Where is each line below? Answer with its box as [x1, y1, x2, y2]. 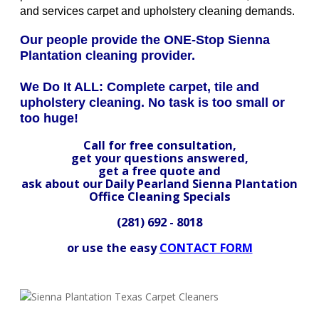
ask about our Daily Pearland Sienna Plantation [21, 176, 298, 192]
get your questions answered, [70, 150, 249, 167]
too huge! [20, 111, 78, 126]
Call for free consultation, [83, 137, 236, 154]
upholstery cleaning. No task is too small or [20, 95, 285, 110]
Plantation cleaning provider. [20, 48, 195, 63]
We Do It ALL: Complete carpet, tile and [20, 80, 259, 95]
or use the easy [66, 240, 159, 256]
